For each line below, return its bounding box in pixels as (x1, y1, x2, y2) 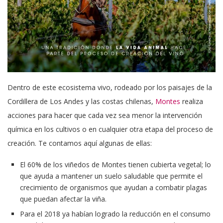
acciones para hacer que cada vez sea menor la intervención (7, 110, 202, 120)
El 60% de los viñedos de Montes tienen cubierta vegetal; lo (20, 159, 211, 169)
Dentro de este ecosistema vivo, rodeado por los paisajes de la (7, 82, 212, 92)
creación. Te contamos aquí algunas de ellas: (7, 138, 152, 148)
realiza (180, 96, 203, 106)
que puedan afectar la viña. (20, 194, 107, 204)
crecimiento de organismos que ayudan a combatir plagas (20, 182, 207, 192)
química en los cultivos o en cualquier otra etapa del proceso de (7, 124, 213, 134)
